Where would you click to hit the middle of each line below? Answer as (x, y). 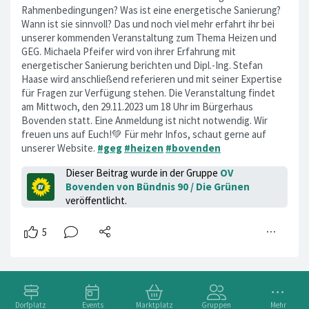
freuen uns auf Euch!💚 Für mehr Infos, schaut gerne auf (144, 134)
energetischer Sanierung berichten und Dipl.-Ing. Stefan (142, 65)
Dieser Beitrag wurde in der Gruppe (143, 172)
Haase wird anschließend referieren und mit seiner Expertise (152, 79)
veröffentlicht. (96, 200)
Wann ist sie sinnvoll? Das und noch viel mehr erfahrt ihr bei (148, 23)
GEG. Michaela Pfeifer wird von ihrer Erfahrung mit (129, 51)
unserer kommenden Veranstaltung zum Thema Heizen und (149, 37)
